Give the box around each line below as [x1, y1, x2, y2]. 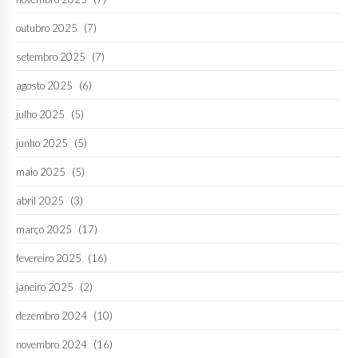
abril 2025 [16, 193, 64, 207]
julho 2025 [16, 107, 65, 121]
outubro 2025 [16, 21, 78, 34]
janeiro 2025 [16, 280, 74, 293]
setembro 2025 [16, 50, 86, 63]
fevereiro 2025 [16, 251, 82, 265]
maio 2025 [16, 165, 66, 178]
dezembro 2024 [16, 308, 87, 322]
